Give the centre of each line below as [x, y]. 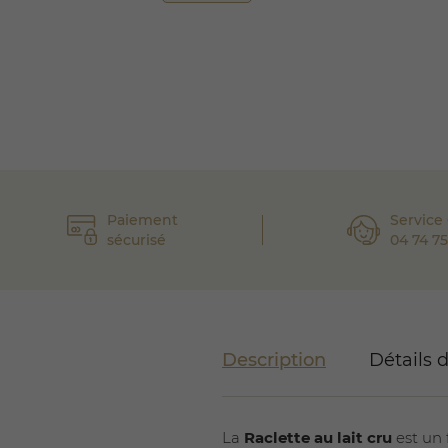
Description [274, 359]
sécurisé [137, 239]
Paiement [143, 219]
